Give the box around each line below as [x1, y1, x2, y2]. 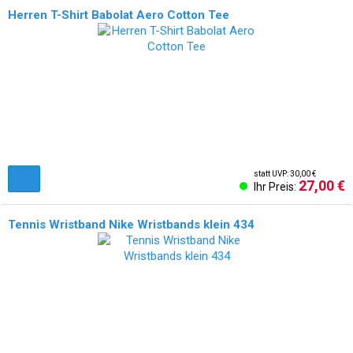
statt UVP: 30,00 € [254, 169, 316, 178]
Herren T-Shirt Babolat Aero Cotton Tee [8, 8, 229, 22]
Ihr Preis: [254, 180, 299, 193]
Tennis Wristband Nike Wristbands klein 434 [8, 217, 255, 232]
